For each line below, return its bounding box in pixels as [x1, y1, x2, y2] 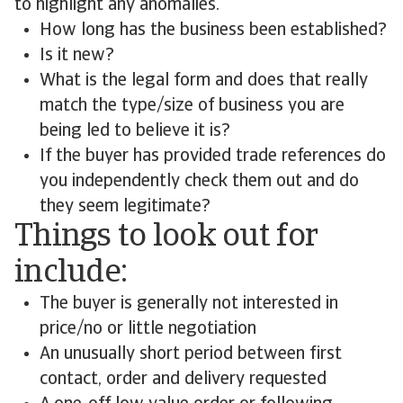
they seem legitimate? [40, 198, 210, 216]
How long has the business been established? [40, 22, 387, 40]
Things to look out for [14, 221, 318, 254]
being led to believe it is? [40, 122, 230, 140]
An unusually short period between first [40, 345, 342, 363]
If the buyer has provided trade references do [40, 148, 386, 166]
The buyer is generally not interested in [40, 295, 338, 313]
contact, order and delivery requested [40, 371, 327, 389]
